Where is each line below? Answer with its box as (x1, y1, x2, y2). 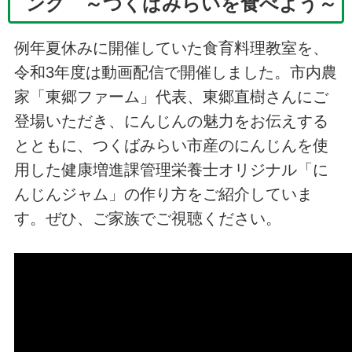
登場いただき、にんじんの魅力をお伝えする (13, 112, 328, 130)
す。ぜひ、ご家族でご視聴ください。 (13, 210, 281, 228)
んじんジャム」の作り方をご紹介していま (13, 185, 313, 203)
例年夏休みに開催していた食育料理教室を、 (13, 39, 328, 57)
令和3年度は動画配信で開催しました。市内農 (13, 64, 337, 82)
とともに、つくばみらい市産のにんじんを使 (13, 137, 328, 155)
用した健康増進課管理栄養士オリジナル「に (13, 161, 328, 179)
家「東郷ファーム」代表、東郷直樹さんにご (13, 88, 328, 106)
